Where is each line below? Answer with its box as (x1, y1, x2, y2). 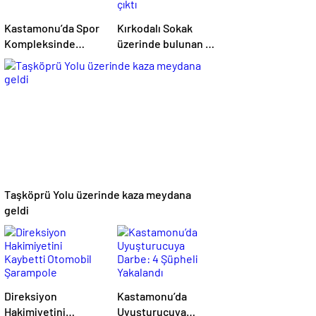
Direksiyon (4, 289, 57, 303)
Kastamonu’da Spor (4, 21, 99, 35)
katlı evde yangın (117, 52, 200, 66)
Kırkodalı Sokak (117, 21, 193, 35)
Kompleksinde (4, 37, 75, 50)
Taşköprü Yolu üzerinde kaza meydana (4, 188, 191, 201)
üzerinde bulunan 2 (117, 37, 212, 50)
